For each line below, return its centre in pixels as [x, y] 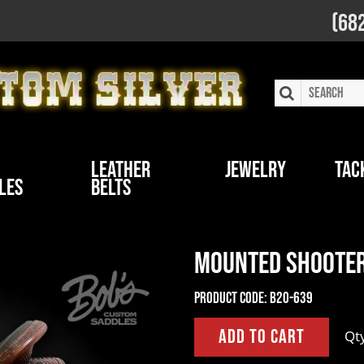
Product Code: [231, 299]
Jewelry [256, 170]
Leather [120, 170]
